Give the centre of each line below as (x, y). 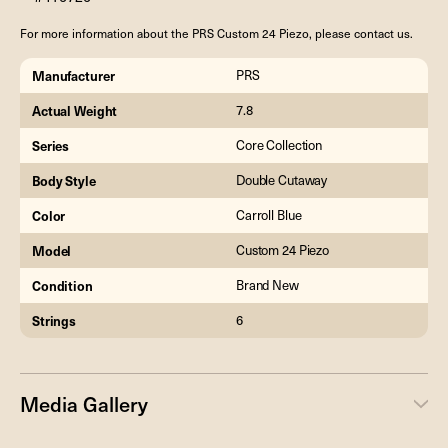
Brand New (267, 284)
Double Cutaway (282, 179)
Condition (62, 285)
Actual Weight (75, 110)
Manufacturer (73, 75)
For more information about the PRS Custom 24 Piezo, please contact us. (216, 32)
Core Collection (279, 144)
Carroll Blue (269, 214)
